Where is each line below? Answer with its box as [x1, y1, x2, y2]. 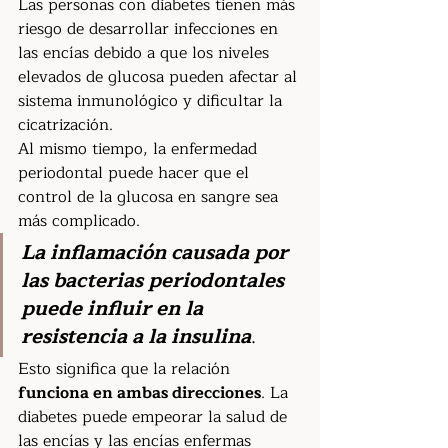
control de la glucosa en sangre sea [18, 184, 283, 210]
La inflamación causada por [21, 236, 293, 269]
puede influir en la [21, 292, 208, 325]
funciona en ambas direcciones [18, 380, 261, 406]
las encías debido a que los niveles [18, 40, 274, 66]
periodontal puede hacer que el [18, 160, 254, 186]
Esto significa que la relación [18, 356, 235, 382]
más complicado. [18, 208, 145, 234]
